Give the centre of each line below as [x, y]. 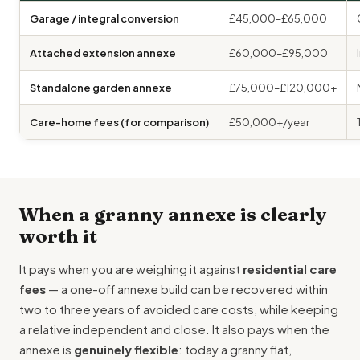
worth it [58, 236]
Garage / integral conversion [104, 18]
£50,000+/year [269, 122]
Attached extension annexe [103, 53]
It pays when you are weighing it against [131, 269]
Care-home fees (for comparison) [119, 122]
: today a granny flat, [235, 349]
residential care [290, 269]
